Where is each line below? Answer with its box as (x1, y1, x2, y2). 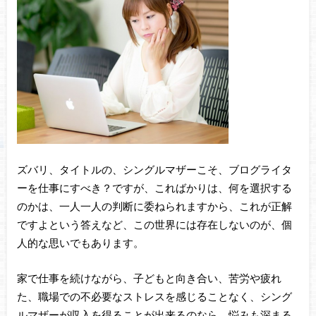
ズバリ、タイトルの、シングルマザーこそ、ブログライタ (16, 162, 292, 176)
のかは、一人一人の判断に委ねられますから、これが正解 (16, 199, 292, 212)
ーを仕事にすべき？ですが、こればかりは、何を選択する (16, 181, 292, 194)
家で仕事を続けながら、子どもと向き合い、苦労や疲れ (16, 272, 281, 285)
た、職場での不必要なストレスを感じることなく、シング (16, 290, 292, 303)
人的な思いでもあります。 (16, 236, 144, 249)
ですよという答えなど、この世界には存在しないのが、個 (16, 217, 292, 231)
